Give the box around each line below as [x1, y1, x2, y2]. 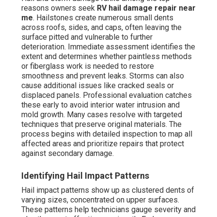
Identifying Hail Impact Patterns [21, 170, 149, 181]
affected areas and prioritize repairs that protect [21, 139, 184, 149]
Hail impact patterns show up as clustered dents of [21, 186, 194, 195]
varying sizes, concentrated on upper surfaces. [21, 195, 179, 205]
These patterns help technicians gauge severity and [21, 205, 196, 215]
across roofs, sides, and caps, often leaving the [21, 23, 182, 32]
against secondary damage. [21, 149, 114, 158]
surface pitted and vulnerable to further [21, 32, 153, 42]
